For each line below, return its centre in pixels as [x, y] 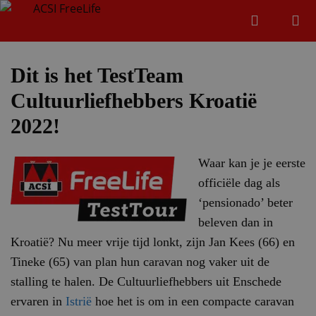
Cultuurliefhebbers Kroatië [134, 101]
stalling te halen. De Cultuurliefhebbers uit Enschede [146, 281]
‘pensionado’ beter [245, 202]
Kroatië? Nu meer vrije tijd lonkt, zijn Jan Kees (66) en [153, 242]
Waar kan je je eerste [252, 163]
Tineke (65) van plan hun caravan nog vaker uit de [140, 262]
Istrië [77, 301]
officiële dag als [239, 183]
